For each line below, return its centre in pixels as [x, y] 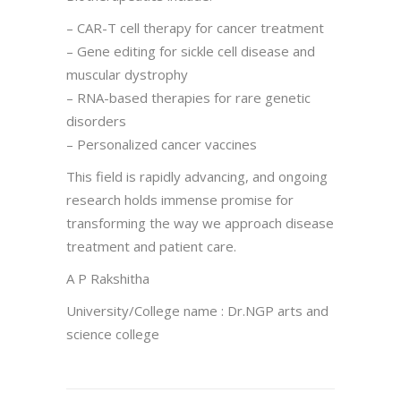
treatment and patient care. [151, 246]
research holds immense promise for [180, 199]
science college [113, 333]
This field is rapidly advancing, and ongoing [197, 176]
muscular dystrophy [127, 74]
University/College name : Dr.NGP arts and [197, 310]
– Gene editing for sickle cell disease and [191, 51]
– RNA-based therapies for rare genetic [188, 97]
